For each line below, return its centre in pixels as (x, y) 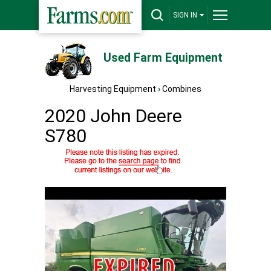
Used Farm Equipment (163, 58)
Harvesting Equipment (113, 89)
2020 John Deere (113, 116)
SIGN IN (185, 15)
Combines (182, 89)
